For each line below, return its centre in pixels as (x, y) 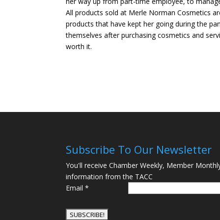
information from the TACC (110, 176)
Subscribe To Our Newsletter (139, 149)
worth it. (80, 46)
